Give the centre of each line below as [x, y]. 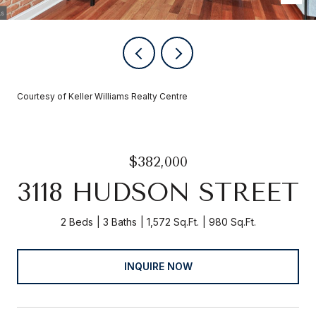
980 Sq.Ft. [232, 222]
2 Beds [77, 222]
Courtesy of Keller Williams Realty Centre [102, 96]
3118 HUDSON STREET [158, 193]
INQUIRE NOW [158, 266]
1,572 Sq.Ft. [172, 222]
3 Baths [120, 222]
